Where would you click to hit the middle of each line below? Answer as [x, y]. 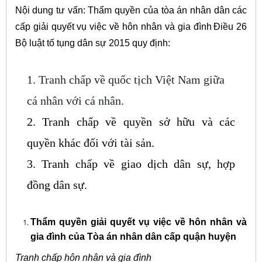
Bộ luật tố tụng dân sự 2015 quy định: [92, 43]
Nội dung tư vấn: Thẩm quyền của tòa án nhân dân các [131, 10]
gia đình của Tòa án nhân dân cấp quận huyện [133, 236]
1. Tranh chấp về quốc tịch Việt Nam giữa [125, 79]
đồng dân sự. [57, 185]
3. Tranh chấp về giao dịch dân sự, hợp [131, 163]
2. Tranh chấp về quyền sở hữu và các [131, 121]
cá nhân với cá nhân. [75, 100]
